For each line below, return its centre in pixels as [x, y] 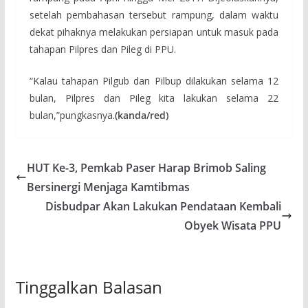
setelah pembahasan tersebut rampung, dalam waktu [154, 15]
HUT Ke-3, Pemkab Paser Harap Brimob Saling [146, 168]
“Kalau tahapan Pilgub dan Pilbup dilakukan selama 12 [154, 81]
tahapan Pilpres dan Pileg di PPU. [102, 49]
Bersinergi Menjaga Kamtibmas [108, 187]
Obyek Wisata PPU [233, 225]
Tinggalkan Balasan [89, 287]
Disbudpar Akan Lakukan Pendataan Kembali [164, 206]
